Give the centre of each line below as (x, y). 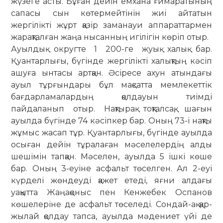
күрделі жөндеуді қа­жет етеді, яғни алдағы (111, 180)
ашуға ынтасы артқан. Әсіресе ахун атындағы (111, 73)
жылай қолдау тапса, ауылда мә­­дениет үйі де (111, 216)
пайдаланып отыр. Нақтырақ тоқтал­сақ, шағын (111, 109)
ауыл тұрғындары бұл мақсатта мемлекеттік (111, 85)
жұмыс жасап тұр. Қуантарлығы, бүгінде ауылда (111, 132)
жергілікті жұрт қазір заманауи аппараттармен (111, 25)
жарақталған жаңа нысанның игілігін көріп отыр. (110, 37)
